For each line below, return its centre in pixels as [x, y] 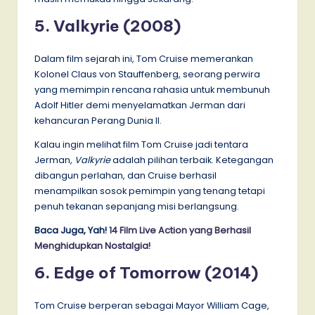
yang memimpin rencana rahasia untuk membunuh [152, 90]
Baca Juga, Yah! [72, 231]
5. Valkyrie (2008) [108, 26]
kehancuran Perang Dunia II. [98, 121]
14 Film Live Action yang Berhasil [180, 231]
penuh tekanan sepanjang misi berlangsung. [137, 207]
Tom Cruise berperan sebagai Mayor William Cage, [152, 306]
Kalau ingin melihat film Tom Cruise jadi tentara [141, 145]
